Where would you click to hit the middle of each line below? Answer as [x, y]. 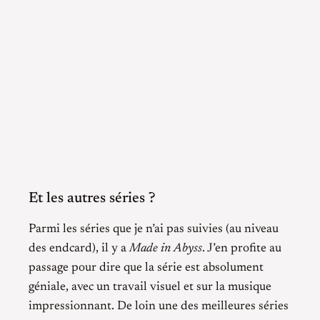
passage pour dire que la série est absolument [146, 268]
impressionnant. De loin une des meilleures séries [159, 307]
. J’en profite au [242, 249]
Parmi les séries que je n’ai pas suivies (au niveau [154, 230]
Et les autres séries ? [92, 198]
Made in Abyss [166, 249]
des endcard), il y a [79, 249]
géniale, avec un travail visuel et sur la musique [150, 287]
